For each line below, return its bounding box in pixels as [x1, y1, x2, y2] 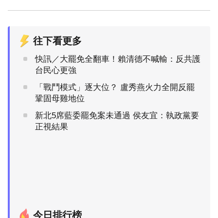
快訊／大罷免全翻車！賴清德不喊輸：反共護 [35, 54, 200, 64]
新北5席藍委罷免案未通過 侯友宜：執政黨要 [35, 110, 199, 120]
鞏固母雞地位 [35, 93, 85, 103]
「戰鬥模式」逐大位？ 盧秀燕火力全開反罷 [35, 82, 195, 92]
